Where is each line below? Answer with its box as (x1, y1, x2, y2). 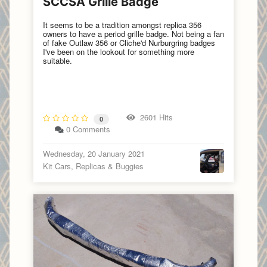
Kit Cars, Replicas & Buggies (43, 160, 144, 172)
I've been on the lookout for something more (43, 45, 194, 57)
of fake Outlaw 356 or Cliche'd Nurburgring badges (43, 36, 215, 48)
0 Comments (66, 123, 110, 135)
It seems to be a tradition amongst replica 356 (43, 18, 201, 30)
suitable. (43, 54, 72, 66)
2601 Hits (135, 111, 173, 123)
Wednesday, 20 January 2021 (43, 147, 145, 159)
